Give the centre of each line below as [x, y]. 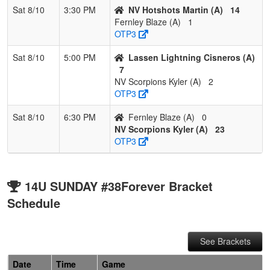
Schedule [34, 202]
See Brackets [225, 241]
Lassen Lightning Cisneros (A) [192, 57]
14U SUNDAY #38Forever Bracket [119, 186]
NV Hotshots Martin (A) [176, 9]
